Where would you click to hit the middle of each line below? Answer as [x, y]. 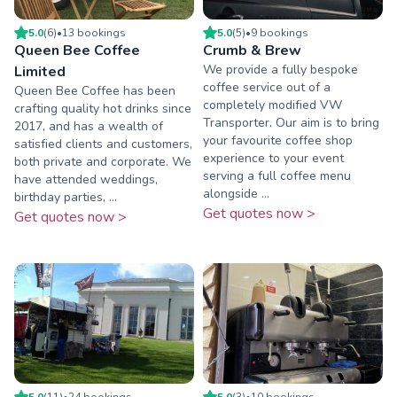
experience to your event [273, 159]
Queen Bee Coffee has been [95, 91]
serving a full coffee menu [277, 176]
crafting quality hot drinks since [103, 109]
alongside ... [236, 194]
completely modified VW [272, 105]
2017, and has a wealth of [89, 127]
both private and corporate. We [103, 162]
